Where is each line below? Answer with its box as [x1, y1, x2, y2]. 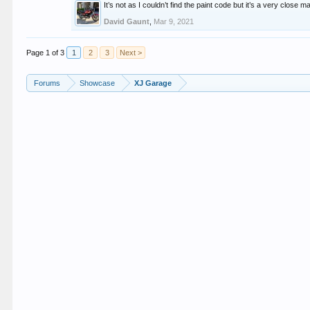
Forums [34, 79, 61, 87]
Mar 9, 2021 [154, 17, 194, 26]
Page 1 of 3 [26, 48, 65, 57]
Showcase [80, 79, 116, 87]
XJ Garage [134, 79, 172, 87]
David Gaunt [104, 17, 150, 26]
